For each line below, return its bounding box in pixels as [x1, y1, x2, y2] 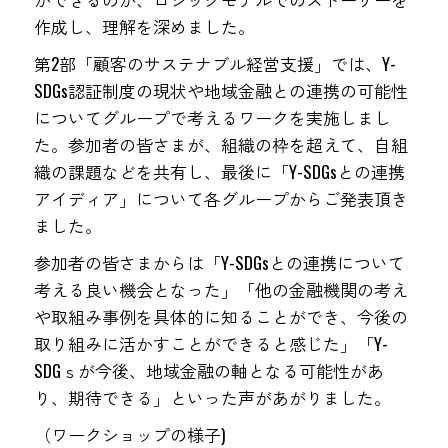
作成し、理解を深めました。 [33, 14, 255, 39]
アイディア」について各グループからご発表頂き [33, 186, 408, 211]
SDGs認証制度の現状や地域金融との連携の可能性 [33, 78, 408, 103]
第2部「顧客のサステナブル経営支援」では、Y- [33, 51, 396, 76]
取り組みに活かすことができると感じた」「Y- [33, 331, 388, 356]
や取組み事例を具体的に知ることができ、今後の [33, 304, 408, 329]
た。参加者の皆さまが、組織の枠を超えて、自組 [33, 132, 408, 157]
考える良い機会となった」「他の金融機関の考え [33, 277, 408, 302]
